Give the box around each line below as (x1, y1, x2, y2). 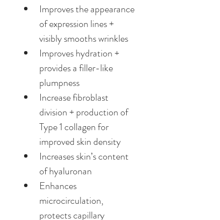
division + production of (39, 105, 130, 119)
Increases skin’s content (39, 149, 131, 164)
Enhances (39, 178, 79, 193)
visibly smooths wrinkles (39, 31, 128, 46)
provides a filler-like (39, 60, 115, 75)
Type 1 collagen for (39, 119, 110, 134)
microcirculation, (39, 193, 106, 208)
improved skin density (39, 134, 121, 149)
